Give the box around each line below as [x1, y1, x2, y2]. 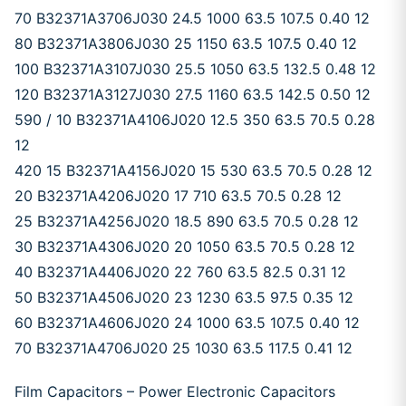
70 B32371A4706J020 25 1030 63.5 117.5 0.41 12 [14, 339, 353, 357]
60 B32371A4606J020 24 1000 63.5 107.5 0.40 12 [14, 314, 360, 332]
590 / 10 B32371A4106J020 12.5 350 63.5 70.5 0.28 [14, 111, 375, 129]
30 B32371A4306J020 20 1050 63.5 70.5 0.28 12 [14, 237, 355, 256]
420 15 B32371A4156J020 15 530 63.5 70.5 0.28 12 [14, 161, 372, 179]
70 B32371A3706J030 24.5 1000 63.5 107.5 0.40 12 [14, 9, 370, 27]
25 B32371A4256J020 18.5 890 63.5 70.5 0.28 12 [14, 212, 359, 230]
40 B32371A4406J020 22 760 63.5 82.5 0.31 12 [14, 263, 346, 281]
